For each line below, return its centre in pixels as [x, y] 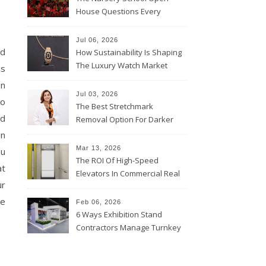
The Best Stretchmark [115, 107]
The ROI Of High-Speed [117, 161]
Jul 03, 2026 [97, 94]
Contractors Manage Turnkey [129, 228]
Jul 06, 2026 [97, 40]
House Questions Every [118, 12]
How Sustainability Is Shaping [129, 53]
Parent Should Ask [109, 25]
